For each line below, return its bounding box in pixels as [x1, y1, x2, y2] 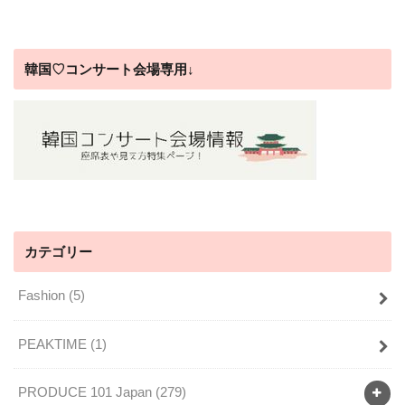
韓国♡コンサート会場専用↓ [24, 61, 195, 77]
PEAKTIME [17, 335, 90, 352]
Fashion [17, 287, 69, 304]
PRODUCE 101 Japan [17, 384, 155, 400]
